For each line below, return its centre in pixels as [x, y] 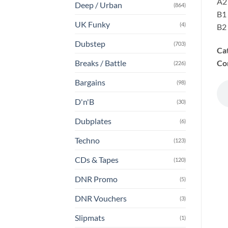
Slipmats [90, 218]
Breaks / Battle [101, 63]
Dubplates [93, 121]
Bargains [90, 82]
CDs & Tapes [97, 160]
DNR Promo [96, 179]
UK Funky [92, 24]
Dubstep [90, 44]
